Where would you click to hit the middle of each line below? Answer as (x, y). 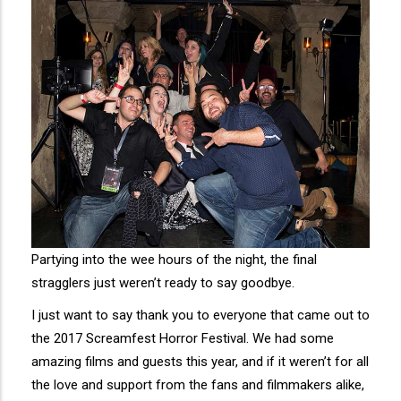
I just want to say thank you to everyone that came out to (200, 315)
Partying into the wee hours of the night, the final (174, 259)
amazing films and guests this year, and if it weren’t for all (200, 361)
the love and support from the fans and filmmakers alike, (198, 384)
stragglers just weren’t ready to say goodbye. (163, 282)
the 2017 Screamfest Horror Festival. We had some (183, 338)
